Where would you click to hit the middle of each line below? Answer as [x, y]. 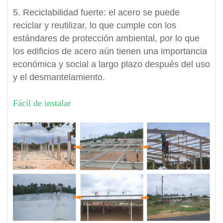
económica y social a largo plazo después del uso [111, 64]
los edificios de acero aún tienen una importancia [110, 52]
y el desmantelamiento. [59, 77]
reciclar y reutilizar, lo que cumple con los [95, 26]
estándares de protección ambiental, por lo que [106, 39]
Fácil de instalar [42, 103]
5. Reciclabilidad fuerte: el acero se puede [96, 13]
